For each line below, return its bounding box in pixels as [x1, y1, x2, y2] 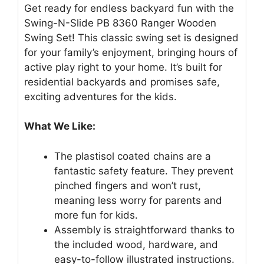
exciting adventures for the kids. [24, 90, 177, 103]
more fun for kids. [54, 209, 138, 221]
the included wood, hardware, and [54, 238, 218, 250]
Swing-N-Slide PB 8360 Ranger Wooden [24, 16, 216, 29]
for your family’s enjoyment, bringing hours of [24, 46, 237, 58]
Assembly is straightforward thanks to [54, 223, 235, 236]
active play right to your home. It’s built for [24, 61, 222, 73]
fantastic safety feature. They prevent [54, 164, 233, 177]
